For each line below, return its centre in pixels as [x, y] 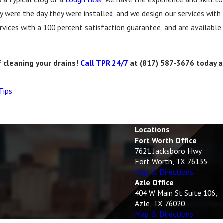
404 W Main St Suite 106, [176, 192]
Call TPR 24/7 [104, 63]
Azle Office [154, 182]
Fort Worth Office [166, 140]
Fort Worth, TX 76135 [171, 161]
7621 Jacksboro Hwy [168, 151]
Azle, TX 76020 [160, 203]
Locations [152, 129]
